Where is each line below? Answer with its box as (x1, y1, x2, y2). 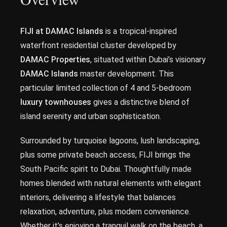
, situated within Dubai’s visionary (90, 55, 206, 64)
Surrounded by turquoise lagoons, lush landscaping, (20, 136, 200, 145)
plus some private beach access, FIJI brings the (20, 150, 191, 160)
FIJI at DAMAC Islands (20, 26, 103, 36)
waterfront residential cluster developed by (20, 41, 176, 50)
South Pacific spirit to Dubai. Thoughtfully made (20, 164, 192, 174)
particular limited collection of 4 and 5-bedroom (20, 83, 191, 93)
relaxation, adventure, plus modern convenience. (20, 207, 191, 216)
